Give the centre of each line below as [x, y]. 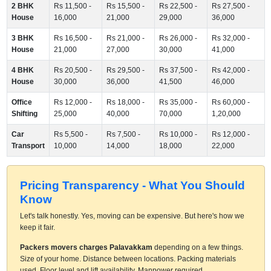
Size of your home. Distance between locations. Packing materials [128, 259]
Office [21, 102]
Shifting [24, 113]
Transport [28, 145]
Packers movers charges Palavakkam [86, 247]
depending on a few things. [198, 247]
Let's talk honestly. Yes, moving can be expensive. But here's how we [132, 216]
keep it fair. [37, 227]
